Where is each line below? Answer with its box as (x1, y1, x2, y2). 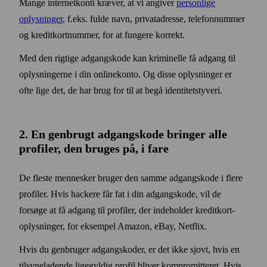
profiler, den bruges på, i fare (19, 141, 169, 155)
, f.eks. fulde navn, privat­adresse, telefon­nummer (63, 13, 245, 24)
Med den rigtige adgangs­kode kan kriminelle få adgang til (19, 52, 235, 63)
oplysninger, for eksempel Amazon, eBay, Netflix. (19, 221, 207, 231)
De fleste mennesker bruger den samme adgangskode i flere (19, 172, 243, 183)
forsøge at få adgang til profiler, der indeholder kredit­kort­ (19, 204, 235, 215)
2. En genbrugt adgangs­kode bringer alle (19, 127, 227, 141)
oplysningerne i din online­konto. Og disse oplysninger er (19, 69, 232, 79)
